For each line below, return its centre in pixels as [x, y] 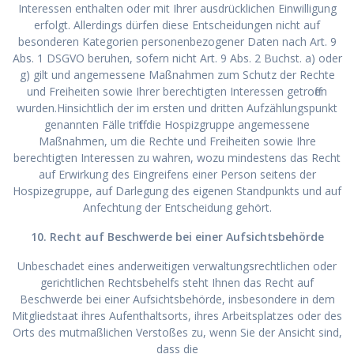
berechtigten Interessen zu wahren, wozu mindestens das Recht [177, 157]
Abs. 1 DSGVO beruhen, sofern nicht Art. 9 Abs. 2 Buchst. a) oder [177, 58]
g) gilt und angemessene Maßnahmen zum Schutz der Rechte [177, 74]
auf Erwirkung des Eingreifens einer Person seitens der [177, 174]
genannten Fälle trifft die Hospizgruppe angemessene [177, 124]
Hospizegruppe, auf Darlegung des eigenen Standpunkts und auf [177, 190]
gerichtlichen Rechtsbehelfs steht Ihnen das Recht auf [177, 282]
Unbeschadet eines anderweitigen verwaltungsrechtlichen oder [177, 265]
